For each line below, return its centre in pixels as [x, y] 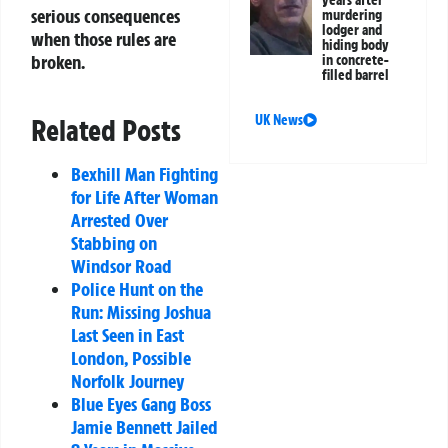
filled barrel [356, 75]
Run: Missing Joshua [141, 311]
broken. [58, 61]
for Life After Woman [144, 196]
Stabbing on [114, 242]
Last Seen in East [127, 334]
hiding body [356, 45]
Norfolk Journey [127, 380]
